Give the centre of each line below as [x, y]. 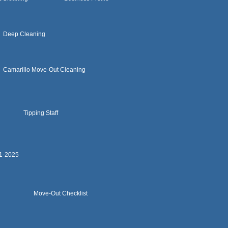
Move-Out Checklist [61, 193]
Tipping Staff [41, 113]
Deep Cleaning [24, 34]
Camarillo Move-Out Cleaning [44, 70]
